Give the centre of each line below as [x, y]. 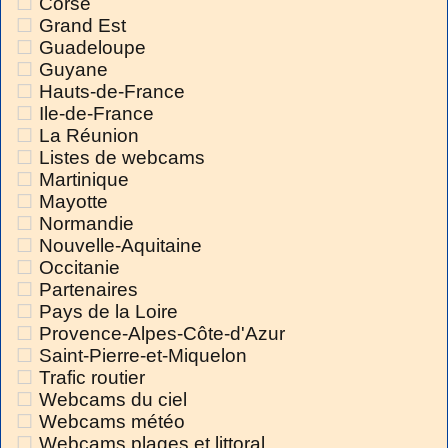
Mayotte [73, 202]
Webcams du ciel [113, 400]
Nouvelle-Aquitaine [120, 246]
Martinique [84, 180]
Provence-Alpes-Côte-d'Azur [162, 334]
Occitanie [79, 268]
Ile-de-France [96, 114]
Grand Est [82, 26]
